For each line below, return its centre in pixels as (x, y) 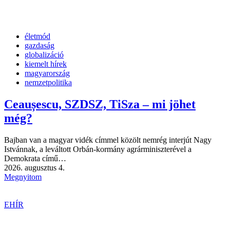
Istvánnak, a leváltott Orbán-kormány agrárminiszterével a (98, 149)
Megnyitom (23, 177)
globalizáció (44, 55)
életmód (37, 36)
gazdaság (40, 46)
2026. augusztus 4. (34, 168)
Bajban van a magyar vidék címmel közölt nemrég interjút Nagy (108, 140)
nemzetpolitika (48, 83)
